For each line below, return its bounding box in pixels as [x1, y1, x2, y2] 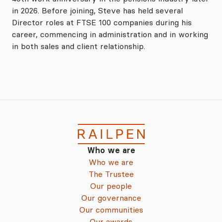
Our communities [79, 205, 143, 215]
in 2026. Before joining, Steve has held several [12, 5, 183, 15]
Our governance [81, 193, 141, 203]
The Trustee [88, 169, 134, 179]
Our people [90, 181, 132, 191]
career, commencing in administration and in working [12, 29, 208, 39]
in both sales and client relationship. [12, 41, 145, 51]
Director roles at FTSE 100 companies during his [12, 17, 192, 27]
